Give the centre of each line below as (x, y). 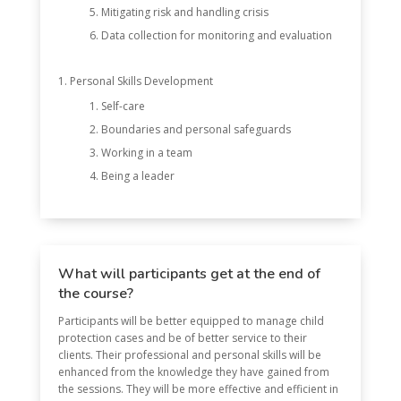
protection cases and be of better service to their (182, 338)
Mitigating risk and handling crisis (184, 12)
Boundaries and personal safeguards (196, 129)
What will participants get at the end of (189, 274)
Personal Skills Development (141, 81)
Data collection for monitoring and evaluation (216, 35)
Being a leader (137, 176)
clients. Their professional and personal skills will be (189, 355)
